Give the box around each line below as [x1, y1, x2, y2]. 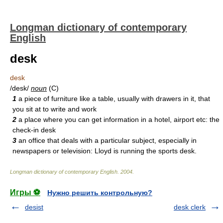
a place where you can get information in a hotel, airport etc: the [16, 115, 220, 123]
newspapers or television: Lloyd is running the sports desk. [12, 147, 197, 155]
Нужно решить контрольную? [47, 189, 152, 197]
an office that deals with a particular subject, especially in [16, 136, 197, 144]
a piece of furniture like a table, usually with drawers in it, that [16, 95, 210, 103]
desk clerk [174, 203, 206, 211]
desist [25, 203, 43, 211]
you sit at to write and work [12, 105, 97, 113]
